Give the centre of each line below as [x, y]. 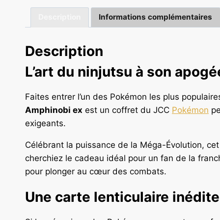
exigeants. [45, 124]
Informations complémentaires [156, 17]
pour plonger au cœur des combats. [96, 172]
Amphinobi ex [54, 110]
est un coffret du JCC [127, 110]
